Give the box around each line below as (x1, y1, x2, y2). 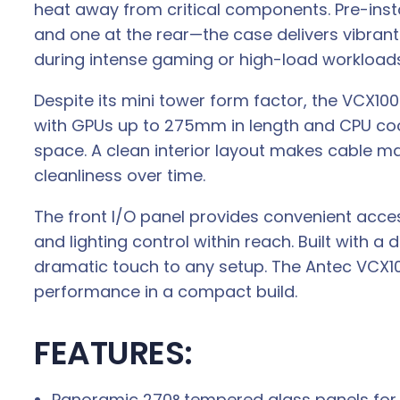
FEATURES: (34, 330, 193, 377)
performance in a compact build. (34, 280, 297, 304)
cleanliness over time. (34, 164, 205, 187)
